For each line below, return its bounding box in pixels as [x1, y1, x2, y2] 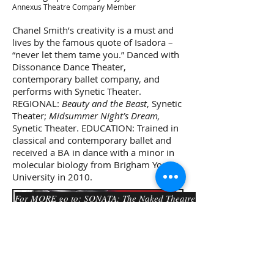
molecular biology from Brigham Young [12, 158, 178, 171]
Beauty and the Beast [62, 97, 147, 109]
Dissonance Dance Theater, [12, 61, 126, 73]
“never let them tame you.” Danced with [12, 48, 179, 61]
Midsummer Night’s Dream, [49, 109, 160, 122]
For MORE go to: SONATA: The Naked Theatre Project [15, 192, 225, 204]
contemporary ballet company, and [12, 73, 160, 85]
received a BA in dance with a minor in [12, 146, 174, 158]
